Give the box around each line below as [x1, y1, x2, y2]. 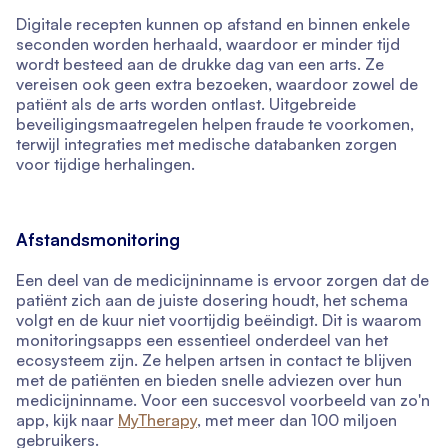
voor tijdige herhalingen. [16, 154, 195, 175]
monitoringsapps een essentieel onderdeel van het [16, 330, 388, 351]
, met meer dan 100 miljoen [197, 410, 397, 431]
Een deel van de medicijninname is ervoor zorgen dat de [16, 270, 429, 291]
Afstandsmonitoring [16, 229, 180, 251]
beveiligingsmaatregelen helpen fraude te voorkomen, [16, 114, 414, 135]
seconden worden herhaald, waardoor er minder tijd [16, 34, 400, 55]
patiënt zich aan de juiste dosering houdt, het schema [16, 290, 408, 311]
